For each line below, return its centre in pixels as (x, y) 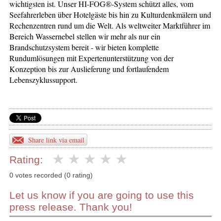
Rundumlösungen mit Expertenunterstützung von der (92, 58)
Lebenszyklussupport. (44, 79)
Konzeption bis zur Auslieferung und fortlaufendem (89, 69)
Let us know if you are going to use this (102, 195)
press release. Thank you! (71, 207)
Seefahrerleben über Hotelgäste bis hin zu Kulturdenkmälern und (110, 14)
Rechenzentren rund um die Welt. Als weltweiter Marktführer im (110, 25)
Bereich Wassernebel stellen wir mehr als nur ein (85, 36)
